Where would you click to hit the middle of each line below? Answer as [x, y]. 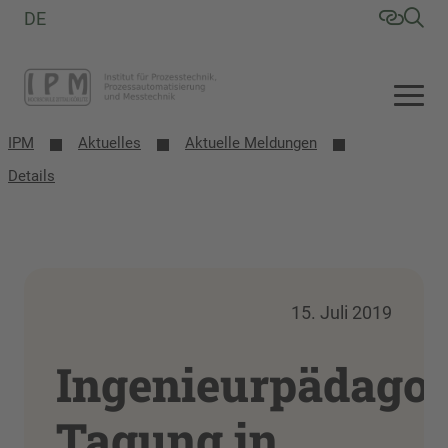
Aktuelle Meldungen [251, 143]
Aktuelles [109, 143]
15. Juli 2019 [341, 312]
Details [31, 176]
